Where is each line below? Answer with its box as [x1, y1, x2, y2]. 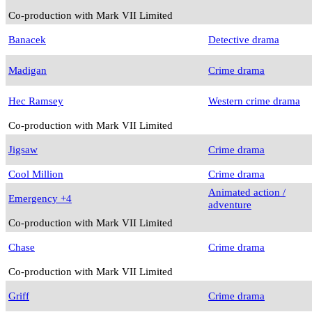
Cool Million [8, 168, 63, 180]
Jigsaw [8, 143, 38, 156]
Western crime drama [208, 95, 300, 107]
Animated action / [208, 186, 286, 198]
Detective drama [208, 33, 279, 46]
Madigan [8, 64, 47, 77]
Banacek [8, 33, 46, 46]
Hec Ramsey [8, 95, 63, 107]
